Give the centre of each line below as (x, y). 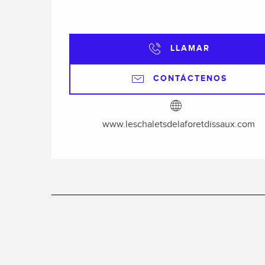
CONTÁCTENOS (190, 79)
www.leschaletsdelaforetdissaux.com (179, 124)
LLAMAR (190, 48)
